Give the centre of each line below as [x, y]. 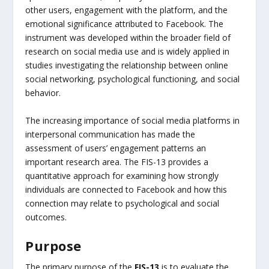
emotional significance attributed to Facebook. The [125, 24]
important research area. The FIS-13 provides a [117, 162]
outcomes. [46, 217]
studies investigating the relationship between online [127, 65]
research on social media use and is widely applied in [128, 52]
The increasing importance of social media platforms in [133, 120]
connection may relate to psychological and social [122, 203]
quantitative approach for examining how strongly [122, 175]
